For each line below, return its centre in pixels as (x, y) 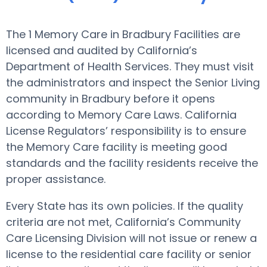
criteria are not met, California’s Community (123, 222)
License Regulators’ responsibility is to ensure (126, 131)
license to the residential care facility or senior (129, 254)
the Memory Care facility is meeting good (117, 147)
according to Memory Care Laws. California (121, 115)
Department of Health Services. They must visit (130, 66)
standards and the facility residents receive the (132, 163)
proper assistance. (56, 179)
